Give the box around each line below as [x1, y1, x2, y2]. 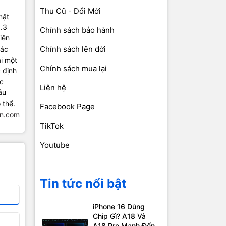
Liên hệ [39, 83, 66, 93]
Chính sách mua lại [39, 64, 107, 74]
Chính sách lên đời [39, 44, 106, 54]
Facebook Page [39, 102, 95, 112]
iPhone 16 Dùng [92, 202, 145, 211]
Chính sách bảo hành [39, 25, 115, 35]
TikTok [39, 121, 64, 131]
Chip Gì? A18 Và [92, 212, 146, 221]
